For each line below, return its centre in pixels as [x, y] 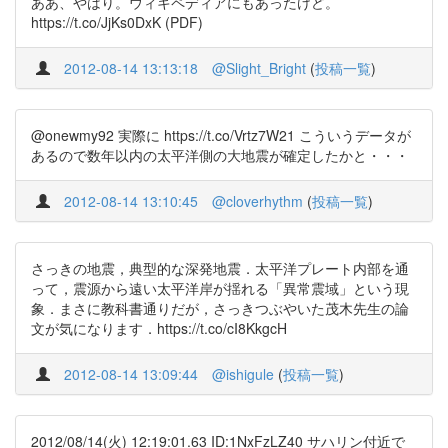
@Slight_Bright [259, 68]
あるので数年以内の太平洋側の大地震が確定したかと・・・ [220, 155]
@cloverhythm [257, 201]
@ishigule [243, 374]
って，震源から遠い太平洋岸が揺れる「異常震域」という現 [220, 288]
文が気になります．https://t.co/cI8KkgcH [159, 328]
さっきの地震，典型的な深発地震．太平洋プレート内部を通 [220, 268]
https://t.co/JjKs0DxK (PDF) [117, 22]
